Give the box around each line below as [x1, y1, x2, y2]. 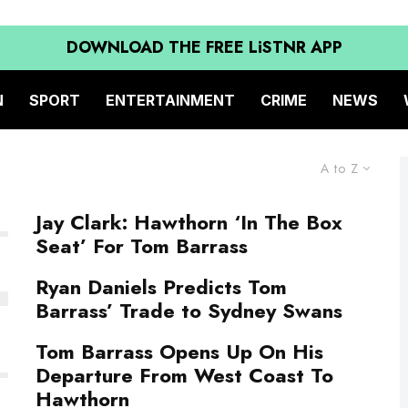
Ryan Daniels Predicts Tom [36, 272, 287, 301]
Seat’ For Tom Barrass [36, 231, 248, 260]
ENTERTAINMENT [106, 90, 235, 109]
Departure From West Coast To [36, 361, 333, 390]
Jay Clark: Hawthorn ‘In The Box [36, 208, 342, 237]
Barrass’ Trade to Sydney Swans [36, 296, 342, 325]
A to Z [321, 159, 359, 178]
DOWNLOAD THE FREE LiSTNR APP [66, 36, 342, 59]
